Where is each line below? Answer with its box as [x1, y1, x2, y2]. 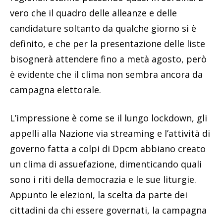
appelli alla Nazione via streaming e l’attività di [10, 127, 210, 139]
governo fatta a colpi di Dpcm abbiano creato [10, 142, 206, 155]
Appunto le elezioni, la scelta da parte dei [10, 188, 187, 201]
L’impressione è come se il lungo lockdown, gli [10, 111, 207, 124]
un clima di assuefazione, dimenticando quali [10, 158, 202, 170]
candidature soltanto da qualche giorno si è [10, 22, 196, 34]
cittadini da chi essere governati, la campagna [10, 204, 207, 216]
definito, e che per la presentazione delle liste [10, 37, 205, 50]
